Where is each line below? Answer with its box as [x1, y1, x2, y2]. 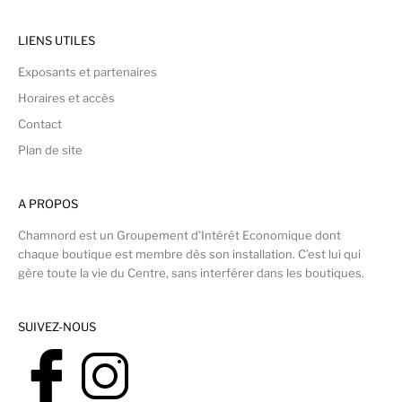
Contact [18, 116, 62, 131]
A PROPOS [18, 196, 78, 211]
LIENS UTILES [18, 32, 95, 48]
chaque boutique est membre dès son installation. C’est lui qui [18, 246, 361, 261]
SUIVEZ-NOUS [18, 319, 96, 334]
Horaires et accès [18, 90, 115, 105]
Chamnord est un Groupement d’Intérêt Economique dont [18, 227, 341, 242]
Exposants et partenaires [18, 64, 157, 79]
